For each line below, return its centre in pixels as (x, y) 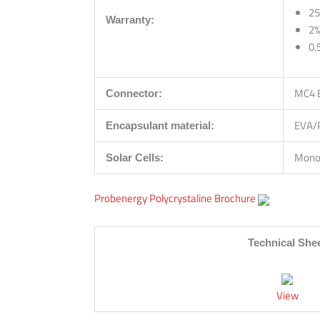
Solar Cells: (135, 157)
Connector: (134, 93)
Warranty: (130, 19)
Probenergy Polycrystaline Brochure (175, 199)
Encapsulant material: (160, 125)
